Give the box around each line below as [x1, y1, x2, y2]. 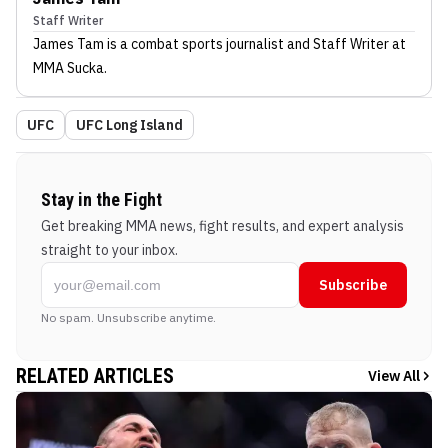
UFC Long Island [76, 116, 183, 135]
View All [368, 367, 420, 386]
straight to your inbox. [41, 241, 178, 260]
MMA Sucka [33, 59, 104, 78]
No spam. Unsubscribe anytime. [41, 310, 216, 326]
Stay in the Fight [41, 189, 162, 211]
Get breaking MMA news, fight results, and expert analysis [41, 217, 404, 236]
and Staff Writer [284, 35, 389, 54]
